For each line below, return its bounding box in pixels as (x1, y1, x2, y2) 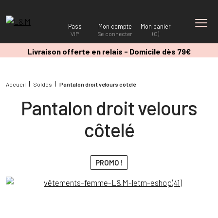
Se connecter (98, 30, 133, 37)
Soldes (33, 80, 52, 88)
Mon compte (98, 22, 132, 30)
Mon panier (140, 22, 171, 30)
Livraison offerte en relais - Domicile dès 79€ (27, 47, 191, 56)
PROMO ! (95, 158, 123, 167)
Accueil (6, 80, 26, 88)
